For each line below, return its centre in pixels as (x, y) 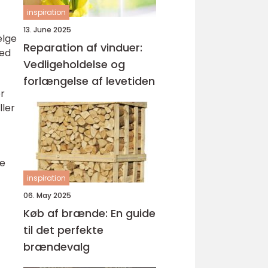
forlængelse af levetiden (89, 81)
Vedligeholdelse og (74, 64)
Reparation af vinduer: (83, 48)
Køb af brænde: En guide (89, 213)
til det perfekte (63, 230)
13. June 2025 (47, 30)
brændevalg (57, 247)
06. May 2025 (47, 195)
